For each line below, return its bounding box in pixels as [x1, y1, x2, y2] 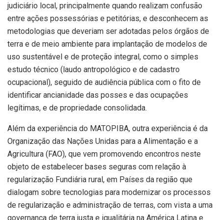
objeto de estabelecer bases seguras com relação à [7, 162, 186, 171]
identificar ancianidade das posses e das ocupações [7, 90, 188, 100]
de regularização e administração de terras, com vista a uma [7, 200, 213, 210]
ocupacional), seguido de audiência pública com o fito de [7, 77, 201, 87]
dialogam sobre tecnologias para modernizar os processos [7, 187, 211, 197]
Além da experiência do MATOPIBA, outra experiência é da [7, 123, 208, 133]
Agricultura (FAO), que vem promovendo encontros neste [7, 149, 201, 159]
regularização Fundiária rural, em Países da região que [7, 174, 192, 184]
